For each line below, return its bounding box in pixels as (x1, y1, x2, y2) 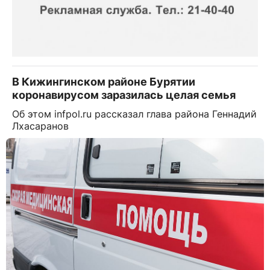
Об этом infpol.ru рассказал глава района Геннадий (12, 108, 257, 121)
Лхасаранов (12, 120, 69, 133)
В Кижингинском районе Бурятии (12, 75, 195, 89)
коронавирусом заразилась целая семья (12, 89, 236, 102)
